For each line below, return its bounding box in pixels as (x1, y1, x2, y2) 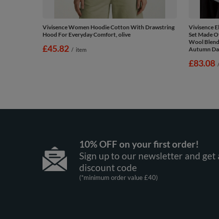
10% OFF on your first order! (79, 138, 199, 150)
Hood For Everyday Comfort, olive (43, 30, 131, 38)
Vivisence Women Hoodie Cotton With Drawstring (43, 23, 175, 31)
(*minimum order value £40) (79, 173, 158, 181)
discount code (79, 161, 137, 173)
